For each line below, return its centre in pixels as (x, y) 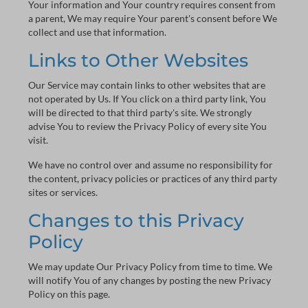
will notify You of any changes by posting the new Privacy (150, 280)
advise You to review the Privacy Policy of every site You (147, 126)
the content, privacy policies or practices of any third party (153, 178)
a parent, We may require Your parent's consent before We (153, 18)
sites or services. (63, 192)
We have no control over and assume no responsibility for (151, 165)
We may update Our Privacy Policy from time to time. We (150, 266)
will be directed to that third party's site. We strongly (140, 112)
